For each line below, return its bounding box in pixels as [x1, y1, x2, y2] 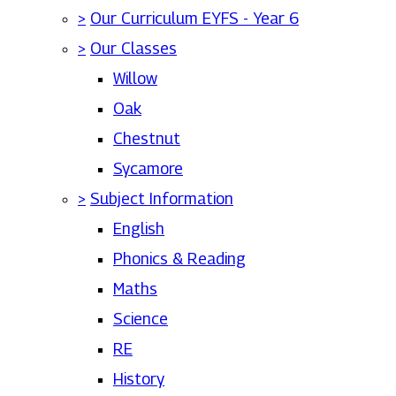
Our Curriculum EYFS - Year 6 [90, 9, 299, 27]
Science [113, 309, 168, 328]
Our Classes [90, 39, 177, 57]
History [113, 369, 164, 388]
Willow [113, 69, 157, 88]
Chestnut [113, 129, 180, 148]
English [113, 219, 164, 238]
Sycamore [113, 159, 183, 178]
